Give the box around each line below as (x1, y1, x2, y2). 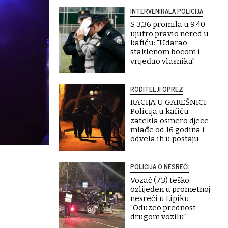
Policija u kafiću (130, 107, 189, 116)
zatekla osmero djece (130, 116, 209, 125)
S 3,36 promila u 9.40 (130, 20, 205, 29)
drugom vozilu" (130, 212, 187, 221)
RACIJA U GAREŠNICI (130, 98, 206, 107)
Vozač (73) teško (130, 176, 189, 185)
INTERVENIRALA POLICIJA (130, 6, 203, 16)
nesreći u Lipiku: (130, 194, 191, 203)
